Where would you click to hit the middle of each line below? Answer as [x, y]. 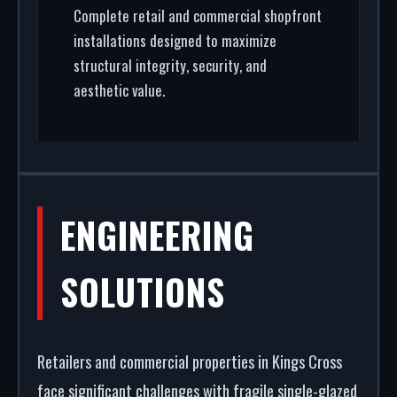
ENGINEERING [157, 235]
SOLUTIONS [143, 292]
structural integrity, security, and [170, 65]
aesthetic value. [119, 90]
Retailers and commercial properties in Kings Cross [190, 361]
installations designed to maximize [175, 40]
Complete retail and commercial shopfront [198, 16]
